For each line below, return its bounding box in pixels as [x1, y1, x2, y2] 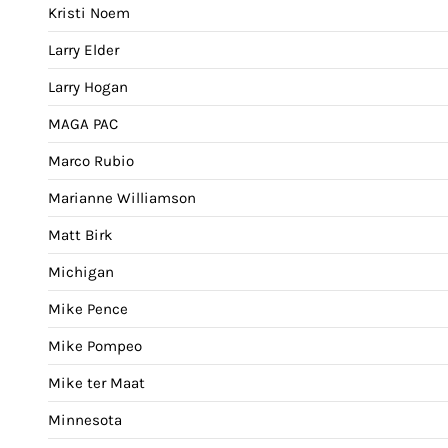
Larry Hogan [48, 77, 128, 96]
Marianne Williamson [48, 188, 196, 207]
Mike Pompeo [48, 336, 142, 355]
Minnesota [48, 410, 122, 429]
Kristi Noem [48, 3, 130, 22]
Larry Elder [48, 40, 119, 59]
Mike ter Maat [48, 373, 145, 392]
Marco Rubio [48, 151, 134, 170]
